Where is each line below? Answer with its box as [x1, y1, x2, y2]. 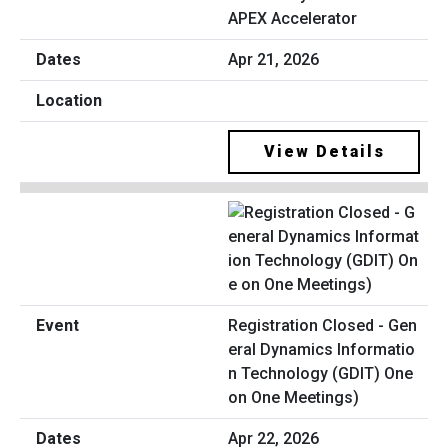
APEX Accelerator [228, 9, 357, 29]
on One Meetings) [228, 387, 359, 407]
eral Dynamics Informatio [228, 339, 415, 359]
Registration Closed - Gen [228, 315, 417, 335]
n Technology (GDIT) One [228, 363, 413, 383]
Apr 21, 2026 [228, 50, 319, 70]
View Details [263, 142, 385, 162]
